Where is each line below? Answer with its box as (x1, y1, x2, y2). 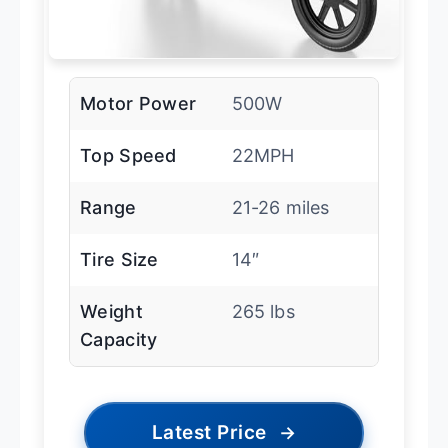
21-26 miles (231, 197, 330, 219)
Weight (80, 301, 143, 323)
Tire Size (80, 249, 159, 271)
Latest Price (151, 421, 267, 445)
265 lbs (231, 301, 295, 323)
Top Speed (80, 145, 177, 167)
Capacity (80, 329, 158, 351)
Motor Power (80, 93, 197, 115)
